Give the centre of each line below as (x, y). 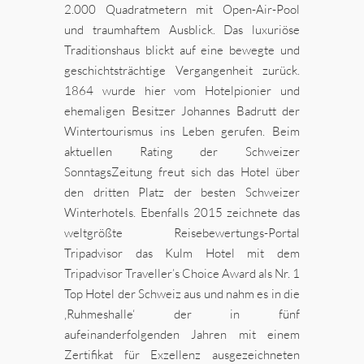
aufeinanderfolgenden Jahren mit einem (182, 334)
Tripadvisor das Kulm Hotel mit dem (182, 253)
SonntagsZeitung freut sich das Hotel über (182, 171)
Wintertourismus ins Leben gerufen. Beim (182, 131)
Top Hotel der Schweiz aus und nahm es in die (182, 293)
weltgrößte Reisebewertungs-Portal (182, 232)
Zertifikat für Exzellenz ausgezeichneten (182, 354)
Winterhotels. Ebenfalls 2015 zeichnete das (182, 212)
